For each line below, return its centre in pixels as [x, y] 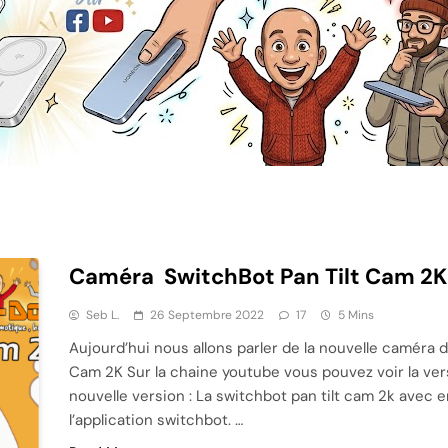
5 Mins [355, 314]
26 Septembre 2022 [206, 314]
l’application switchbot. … [155, 419]
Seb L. [102, 314]
